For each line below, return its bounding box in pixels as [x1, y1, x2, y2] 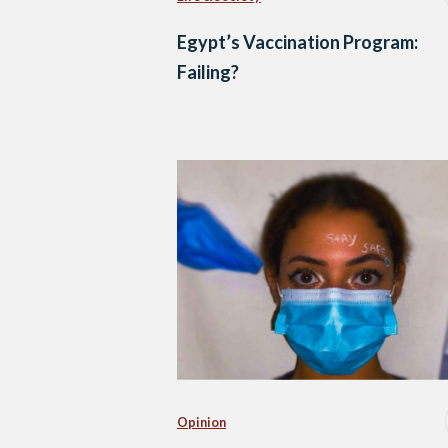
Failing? [177, 60, 239, 83]
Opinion [177, 415, 226, 431]
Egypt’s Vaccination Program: [177, 30, 418, 53]
